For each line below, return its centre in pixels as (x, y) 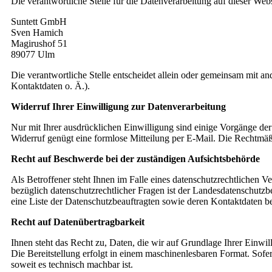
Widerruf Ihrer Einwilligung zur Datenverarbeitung (118, 107)
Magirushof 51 (39, 43)
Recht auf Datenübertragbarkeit (78, 222)
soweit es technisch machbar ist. (72, 264)
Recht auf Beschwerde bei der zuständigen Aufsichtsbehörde (135, 159)
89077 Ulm (33, 54)
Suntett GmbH (39, 22)
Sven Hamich (37, 32)
